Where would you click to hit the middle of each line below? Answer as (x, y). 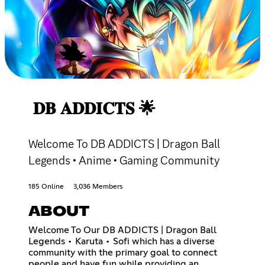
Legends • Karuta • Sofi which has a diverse (122, 241)
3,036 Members (98, 187)
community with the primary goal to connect (123, 252)
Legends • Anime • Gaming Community (124, 160)
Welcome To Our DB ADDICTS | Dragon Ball (122, 230)
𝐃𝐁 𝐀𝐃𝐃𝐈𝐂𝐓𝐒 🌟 (94, 109)
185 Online (46, 187)
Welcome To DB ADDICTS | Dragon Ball (124, 143)
